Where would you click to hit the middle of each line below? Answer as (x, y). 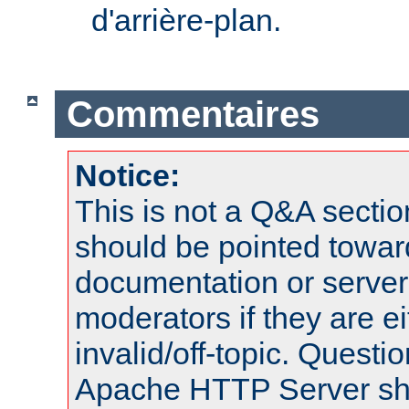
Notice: (127, 176)
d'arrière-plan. (186, 21)
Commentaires (193, 114)
